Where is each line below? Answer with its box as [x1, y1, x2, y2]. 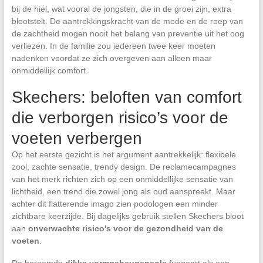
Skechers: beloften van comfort [11, 87, 242, 106]
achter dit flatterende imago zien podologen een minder [11, 198, 218, 208]
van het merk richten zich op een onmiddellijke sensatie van [11, 174, 233, 184]
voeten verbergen [11, 129, 142, 147]
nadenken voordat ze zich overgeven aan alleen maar [11, 53, 212, 63]
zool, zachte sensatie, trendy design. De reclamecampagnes [11, 161, 236, 171]
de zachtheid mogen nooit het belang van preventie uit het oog [11, 28, 244, 38]
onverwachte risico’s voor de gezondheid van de [28, 223, 223, 233]
